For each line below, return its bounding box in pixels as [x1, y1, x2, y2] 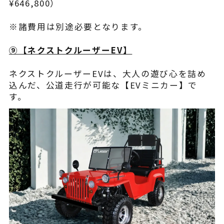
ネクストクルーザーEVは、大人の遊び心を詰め [8, 67, 206, 80]
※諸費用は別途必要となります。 [8, 20, 147, 33]
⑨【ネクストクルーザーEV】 [8, 44, 132, 56]
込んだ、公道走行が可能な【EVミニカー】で [8, 79, 198, 91]
